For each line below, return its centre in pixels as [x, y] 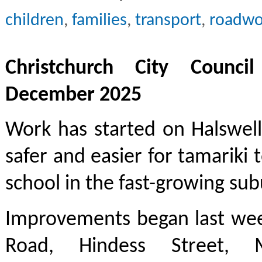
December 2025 [73, 95]
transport [168, 20]
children [35, 20]
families [99, 20]
